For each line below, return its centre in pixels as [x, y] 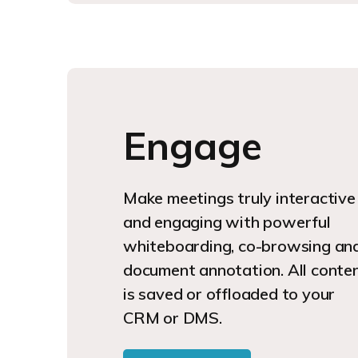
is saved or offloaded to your [229, 294]
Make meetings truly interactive [239, 198]
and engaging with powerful [227, 222]
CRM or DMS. [175, 318]
